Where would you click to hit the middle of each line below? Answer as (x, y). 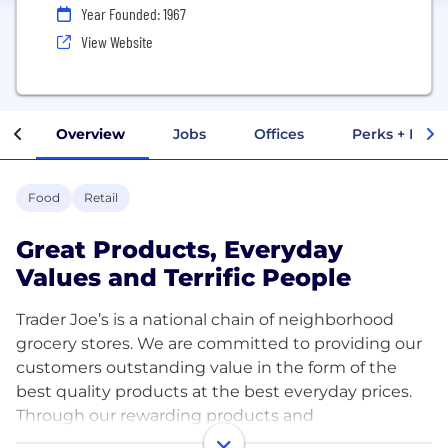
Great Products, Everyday (179, 249)
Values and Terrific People (183, 277)
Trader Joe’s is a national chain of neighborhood (205, 319)
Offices (279, 133)
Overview (90, 133)
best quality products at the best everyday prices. (214, 391)
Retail (101, 197)
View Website (117, 41)
